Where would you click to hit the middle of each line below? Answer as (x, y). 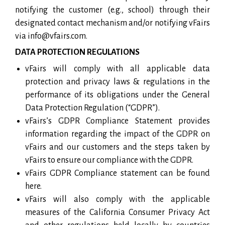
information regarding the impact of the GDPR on (118, 134)
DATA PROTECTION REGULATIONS (77, 52)
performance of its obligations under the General (118, 95)
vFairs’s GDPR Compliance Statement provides (118, 121)
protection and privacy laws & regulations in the (118, 82)
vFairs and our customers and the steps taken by (118, 147)
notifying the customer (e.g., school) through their (113, 10)
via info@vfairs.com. (51, 36)
